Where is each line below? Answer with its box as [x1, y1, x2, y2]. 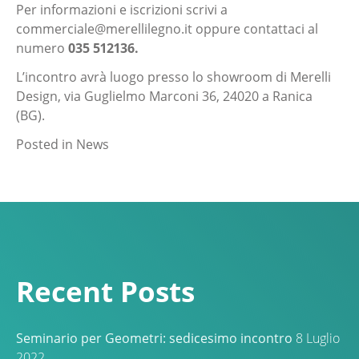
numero [16, 39, 68, 57]
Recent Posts [16, 272, 195, 310]
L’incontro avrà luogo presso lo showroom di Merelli [16, 68, 331, 86]
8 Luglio [296, 329, 340, 348]
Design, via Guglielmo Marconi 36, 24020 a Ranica [16, 87, 313, 105]
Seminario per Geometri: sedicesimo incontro [16, 329, 292, 348]
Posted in [16, 135, 76, 153]
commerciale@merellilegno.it [16, 20, 196, 38]
